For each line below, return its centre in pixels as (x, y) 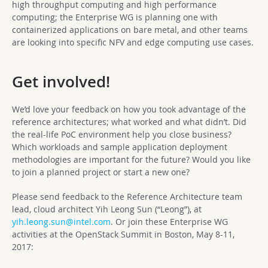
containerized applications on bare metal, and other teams (130, 29)
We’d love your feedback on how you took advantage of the (129, 109)
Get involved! (61, 81)
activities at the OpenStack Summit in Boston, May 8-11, (123, 234)
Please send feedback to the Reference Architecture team (127, 196)
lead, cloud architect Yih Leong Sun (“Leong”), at (107, 209)
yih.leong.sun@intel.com (61, 221)
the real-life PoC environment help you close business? (122, 134)
